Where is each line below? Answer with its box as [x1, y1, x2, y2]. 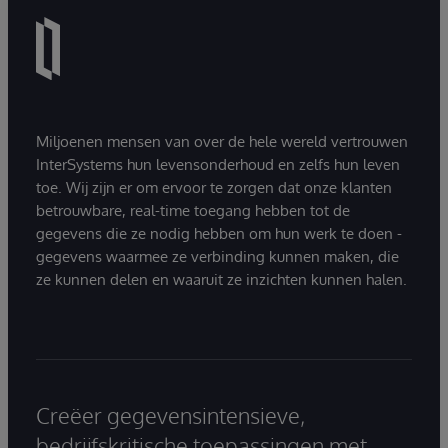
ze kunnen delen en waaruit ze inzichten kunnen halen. [36, 269, 407, 289]
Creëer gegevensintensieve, [36, 400, 305, 429]
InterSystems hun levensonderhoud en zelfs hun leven [36, 154, 400, 174]
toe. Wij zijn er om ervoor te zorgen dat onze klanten [36, 177, 392, 197]
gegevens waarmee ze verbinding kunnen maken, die [36, 246, 399, 266]
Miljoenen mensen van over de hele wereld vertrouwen [36, 131, 408, 151]
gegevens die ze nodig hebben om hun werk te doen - [36, 223, 402, 243]
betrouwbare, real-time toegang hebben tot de [36, 200, 350, 220]
